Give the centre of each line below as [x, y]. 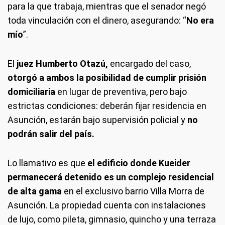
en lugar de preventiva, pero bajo [121, 92]
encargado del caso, [150, 64]
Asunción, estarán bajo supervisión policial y [97, 120]
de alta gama [36, 191]
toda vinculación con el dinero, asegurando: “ [97, 20]
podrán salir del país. [51, 134]
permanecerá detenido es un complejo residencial [111, 177]
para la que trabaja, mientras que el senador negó [107, 6]
